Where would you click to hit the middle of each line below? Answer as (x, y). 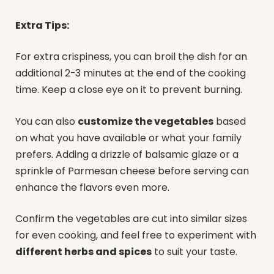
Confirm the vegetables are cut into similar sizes (131, 219)
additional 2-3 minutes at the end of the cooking (131, 73)
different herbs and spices (83, 252)
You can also (46, 121)
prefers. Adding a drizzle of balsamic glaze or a (127, 154)
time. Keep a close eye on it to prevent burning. (129, 90)
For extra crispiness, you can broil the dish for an (131, 57)
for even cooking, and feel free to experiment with (136, 235)
